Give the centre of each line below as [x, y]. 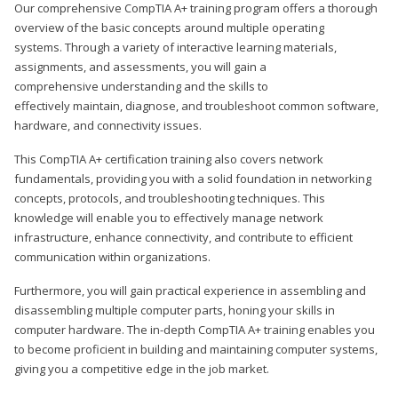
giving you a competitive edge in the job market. [142, 368]
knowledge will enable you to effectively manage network [169, 217]
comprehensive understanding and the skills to [141, 86]
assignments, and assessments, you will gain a [140, 66]
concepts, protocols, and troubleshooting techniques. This [170, 198]
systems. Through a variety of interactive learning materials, [175, 47]
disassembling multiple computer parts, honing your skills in [175, 310]
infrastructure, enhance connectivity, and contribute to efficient [183, 237]
